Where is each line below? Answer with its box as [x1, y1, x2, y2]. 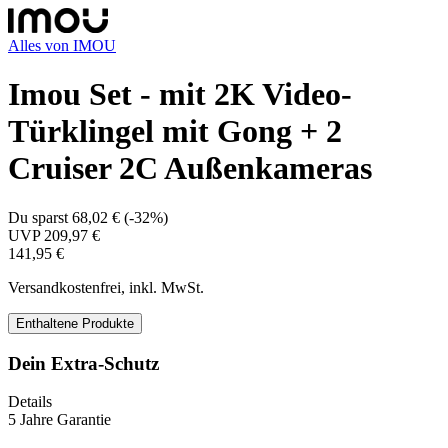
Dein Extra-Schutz [8, 352, 159, 374]
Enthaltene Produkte [16, 315, 134, 331]
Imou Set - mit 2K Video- [8, 76, 352, 113]
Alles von [8, 37, 73, 54]
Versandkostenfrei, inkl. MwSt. [8, 278, 204, 296]
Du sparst [8, 208, 72, 226]
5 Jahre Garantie [8, 411, 111, 429]
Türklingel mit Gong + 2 [8, 113, 342, 150]
